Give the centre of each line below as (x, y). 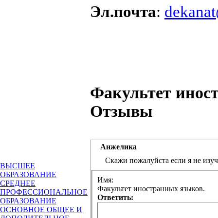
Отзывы (121, 111)
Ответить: (115, 198)
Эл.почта (123, 11)
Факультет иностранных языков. (151, 189)
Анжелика (118, 147)
